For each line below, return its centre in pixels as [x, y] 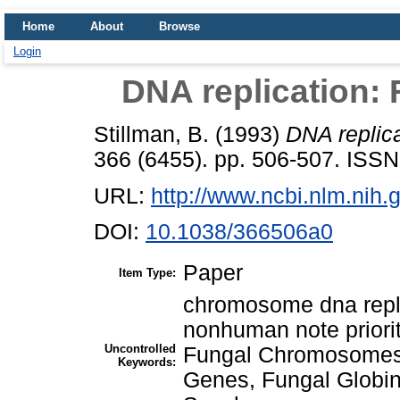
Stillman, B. [151, 134]
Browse [179, 26]
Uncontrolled [140, 349]
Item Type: [147, 273]
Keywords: [147, 362]
